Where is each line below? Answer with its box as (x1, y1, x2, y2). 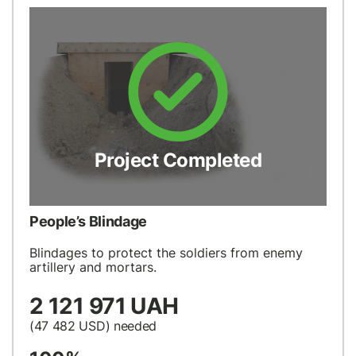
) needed (105, 318, 157, 335)
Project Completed (94, 148, 262, 172)
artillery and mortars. (29, 259, 157, 276)
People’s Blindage (29, 213, 147, 230)
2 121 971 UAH (29, 292, 179, 320)
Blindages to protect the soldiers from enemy (29, 245, 303, 261)
